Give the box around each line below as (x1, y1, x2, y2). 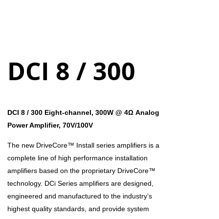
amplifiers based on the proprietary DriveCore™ (7, 167, 155, 175)
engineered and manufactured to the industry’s (7, 192, 152, 200)
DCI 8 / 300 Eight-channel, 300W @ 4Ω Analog (7, 109, 159, 117)
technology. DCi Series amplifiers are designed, (7, 179, 153, 188)
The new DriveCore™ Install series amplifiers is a (7, 141, 159, 150)
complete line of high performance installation (7, 154, 148, 162)
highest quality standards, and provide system (7, 205, 149, 213)
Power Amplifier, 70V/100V (7, 121, 93, 130)
